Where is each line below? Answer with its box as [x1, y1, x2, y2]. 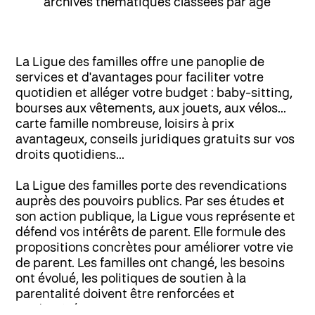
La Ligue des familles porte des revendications [15, 177, 288, 193]
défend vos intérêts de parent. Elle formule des [15, 224, 286, 240]
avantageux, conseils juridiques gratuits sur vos [15, 131, 295, 147]
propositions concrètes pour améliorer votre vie [15, 239, 294, 255]
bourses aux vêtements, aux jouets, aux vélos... [15, 100, 287, 116]
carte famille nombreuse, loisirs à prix [15, 115, 235, 131]
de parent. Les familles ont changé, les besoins [15, 255, 285, 271]
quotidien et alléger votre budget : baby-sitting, [15, 84, 293, 101]
